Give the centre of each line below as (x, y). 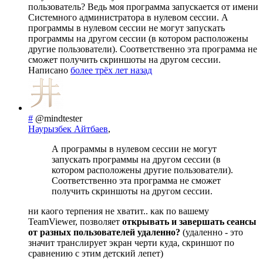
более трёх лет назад (111, 70)
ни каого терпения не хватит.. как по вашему (119, 211)
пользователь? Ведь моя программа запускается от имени (143, 7)
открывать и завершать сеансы (189, 222)
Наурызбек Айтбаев (68, 129)
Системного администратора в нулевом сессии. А (128, 18)
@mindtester (59, 119)
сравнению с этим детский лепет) (96, 254)
